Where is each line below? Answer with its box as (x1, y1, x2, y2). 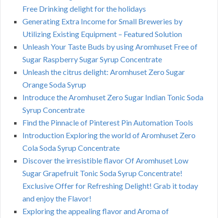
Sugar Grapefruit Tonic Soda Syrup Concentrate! (22, 168, 182, 178)
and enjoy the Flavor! (22, 194, 91, 203)
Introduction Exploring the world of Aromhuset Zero (22, 130, 196, 140)
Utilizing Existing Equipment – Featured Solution (22, 29, 182, 39)
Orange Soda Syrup (22, 80, 86, 90)
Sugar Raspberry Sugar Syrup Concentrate (22, 54, 162, 64)
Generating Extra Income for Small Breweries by (22, 17, 182, 26)
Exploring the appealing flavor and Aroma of (22, 206, 169, 216)
